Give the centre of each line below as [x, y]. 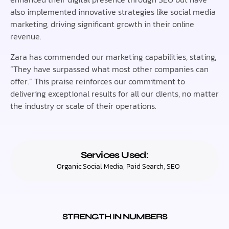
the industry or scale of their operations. [83, 106]
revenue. [26, 37]
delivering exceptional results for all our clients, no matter [114, 94]
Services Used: [114, 155]
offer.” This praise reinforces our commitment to [98, 82]
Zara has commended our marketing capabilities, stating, [113, 57]
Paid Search [145, 166]
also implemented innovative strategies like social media [113, 12]
